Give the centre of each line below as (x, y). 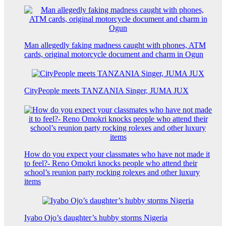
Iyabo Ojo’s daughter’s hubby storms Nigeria (96, 218)
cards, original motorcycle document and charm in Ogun (114, 54)
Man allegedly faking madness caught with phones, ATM (115, 45)
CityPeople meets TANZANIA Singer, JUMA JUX (106, 91)
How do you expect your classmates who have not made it (117, 154)
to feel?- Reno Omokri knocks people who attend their (111, 163)
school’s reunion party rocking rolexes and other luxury (112, 173)
